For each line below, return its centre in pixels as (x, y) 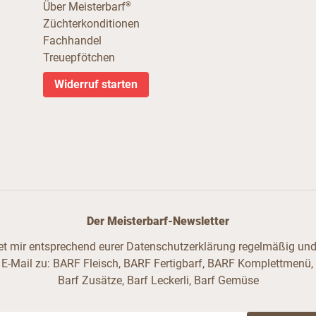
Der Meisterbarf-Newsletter (158, 221)
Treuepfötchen (79, 57)
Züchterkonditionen (91, 23)
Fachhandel (72, 40)
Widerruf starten (96, 84)
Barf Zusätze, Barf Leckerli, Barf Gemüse (158, 281)
